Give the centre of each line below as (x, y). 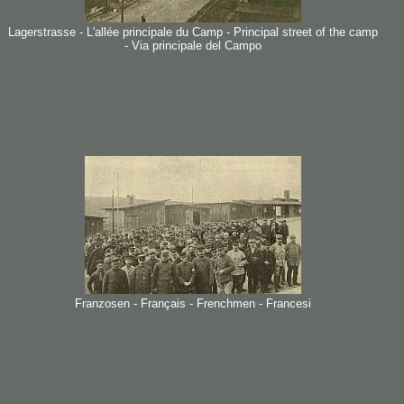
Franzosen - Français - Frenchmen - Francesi (193, 303)
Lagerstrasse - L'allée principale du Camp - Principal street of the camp (193, 32)
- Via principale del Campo (193, 46)
